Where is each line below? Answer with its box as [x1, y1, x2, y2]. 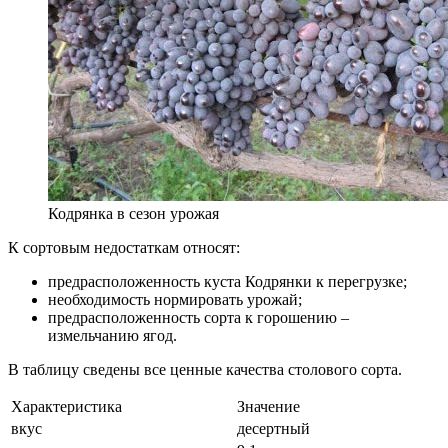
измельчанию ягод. [48, 327, 177, 345]
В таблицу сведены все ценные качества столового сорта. [8, 361, 402, 379]
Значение [237, 398, 300, 416]
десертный [237, 420, 310, 438]
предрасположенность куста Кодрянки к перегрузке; [48, 273, 407, 291]
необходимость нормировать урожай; [48, 291, 302, 309]
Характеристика [11, 398, 122, 416]
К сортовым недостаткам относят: [8, 239, 240, 257]
